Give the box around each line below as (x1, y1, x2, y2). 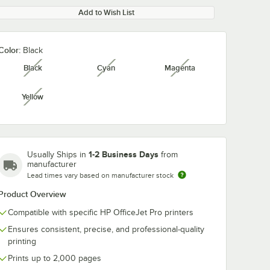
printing (8, 237, 36, 246)
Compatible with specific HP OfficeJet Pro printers (8, 208, 193, 217)
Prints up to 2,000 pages (8, 254, 101, 263)
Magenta (164, 63, 195, 72)
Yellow (22, 92, 43, 101)
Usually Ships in (27, 150, 89, 159)
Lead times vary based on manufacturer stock (27, 171, 174, 180)
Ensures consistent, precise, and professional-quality (8, 225, 204, 234)
